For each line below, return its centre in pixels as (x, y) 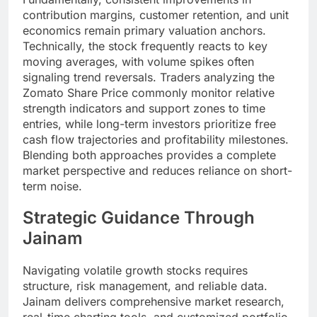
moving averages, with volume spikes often (138, 61)
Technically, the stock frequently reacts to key (145, 46)
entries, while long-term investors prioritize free (149, 123)
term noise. (52, 186)
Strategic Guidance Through (139, 218)
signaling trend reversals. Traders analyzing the (149, 77)
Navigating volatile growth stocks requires (135, 271)
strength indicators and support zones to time (144, 108)
